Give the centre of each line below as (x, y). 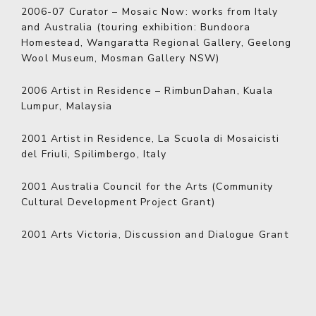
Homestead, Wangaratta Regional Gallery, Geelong (157, 43)
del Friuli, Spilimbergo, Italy (94, 154)
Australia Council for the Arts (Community (160, 187)
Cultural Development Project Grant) (118, 202)
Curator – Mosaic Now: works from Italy (172, 12)
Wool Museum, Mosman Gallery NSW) (121, 58)
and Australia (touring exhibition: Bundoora (136, 27)
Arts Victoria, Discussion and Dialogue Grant (168, 235)
